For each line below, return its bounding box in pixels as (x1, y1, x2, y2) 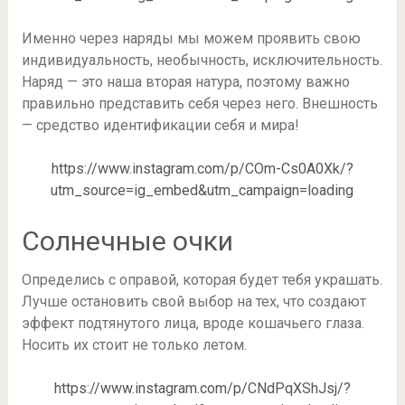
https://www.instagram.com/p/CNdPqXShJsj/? (53, 379, 351, 397)
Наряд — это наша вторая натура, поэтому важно (21, 72, 350, 90)
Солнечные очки (21, 224, 233, 257)
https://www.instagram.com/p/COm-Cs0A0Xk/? (51, 159, 353, 177)
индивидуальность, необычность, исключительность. (21, 51, 382, 69)
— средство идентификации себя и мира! (21, 116, 299, 134)
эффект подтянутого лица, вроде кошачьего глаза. (21, 314, 364, 332)
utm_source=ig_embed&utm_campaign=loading (51, 181, 354, 199)
